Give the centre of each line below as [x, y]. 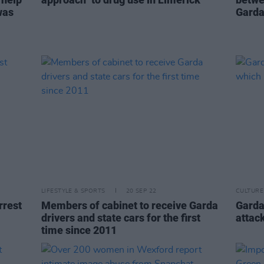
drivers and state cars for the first [121, 218]
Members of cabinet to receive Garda [130, 205]
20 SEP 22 [141, 191]
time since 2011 [79, 230]
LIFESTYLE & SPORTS [73, 191]
